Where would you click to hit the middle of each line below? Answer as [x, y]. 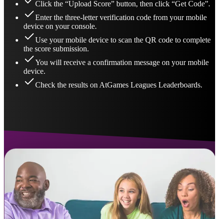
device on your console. [60, 26]
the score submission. [56, 49]
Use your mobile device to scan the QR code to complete [123, 40]
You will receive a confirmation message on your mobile [122, 63]
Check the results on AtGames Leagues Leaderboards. [119, 85]
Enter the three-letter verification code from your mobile [121, 18]
